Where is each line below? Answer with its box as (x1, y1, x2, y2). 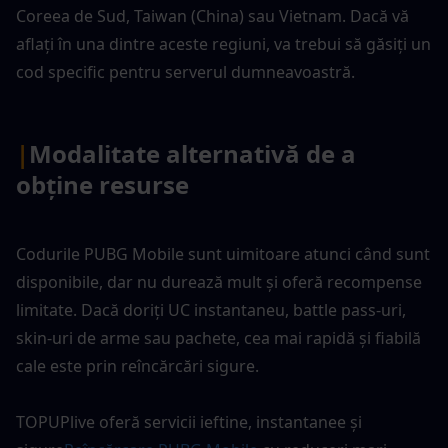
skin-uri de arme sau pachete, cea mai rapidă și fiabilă (16, 326, 421, 349)
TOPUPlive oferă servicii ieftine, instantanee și (16, 410, 362, 433)
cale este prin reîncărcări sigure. (16, 354, 259, 377)
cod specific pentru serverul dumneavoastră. (16, 60, 355, 83)
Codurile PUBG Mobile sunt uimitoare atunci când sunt (16, 242, 430, 265)
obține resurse (16, 167, 189, 201)
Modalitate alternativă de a (29, 136, 356, 170)
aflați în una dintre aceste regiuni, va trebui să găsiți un (16, 32, 431, 55)
